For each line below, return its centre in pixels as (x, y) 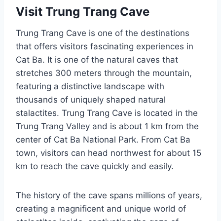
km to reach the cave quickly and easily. (96, 166)
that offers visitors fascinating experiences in (105, 46)
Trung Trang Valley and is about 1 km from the (107, 126)
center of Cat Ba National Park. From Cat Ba (103, 139)
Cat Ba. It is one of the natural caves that (97, 59)
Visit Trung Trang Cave (83, 11)
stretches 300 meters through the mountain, (104, 73)
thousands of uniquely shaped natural (91, 99)
